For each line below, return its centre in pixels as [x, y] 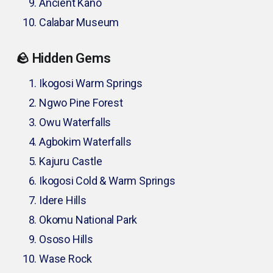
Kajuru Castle [71, 161]
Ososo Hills [66, 239]
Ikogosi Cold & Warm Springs [107, 181]
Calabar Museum [79, 23]
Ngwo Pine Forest [81, 103]
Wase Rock [66, 259]
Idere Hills [63, 200]
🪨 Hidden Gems [63, 58]
